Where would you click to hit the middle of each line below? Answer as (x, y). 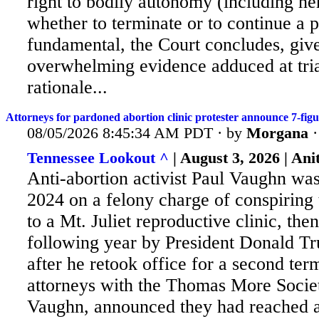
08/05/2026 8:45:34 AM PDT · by (137, 132)
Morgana (277, 132)
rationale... (67, 88)
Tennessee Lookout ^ (98, 158)
